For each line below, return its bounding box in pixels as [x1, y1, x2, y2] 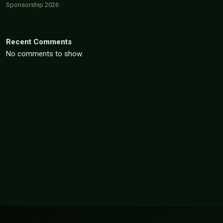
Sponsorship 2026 [6, 1, 59, 8]
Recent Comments [6, 37, 72, 46]
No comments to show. [6, 49, 83, 58]
